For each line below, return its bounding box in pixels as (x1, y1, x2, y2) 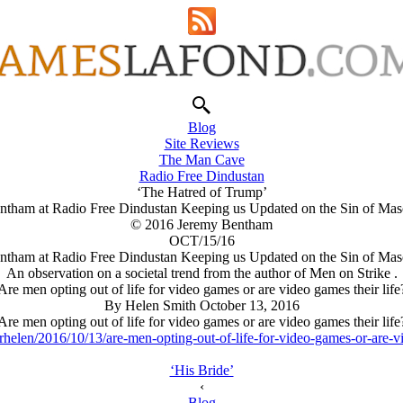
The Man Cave (158, 152, 245, 167)
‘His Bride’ (169, 363, 234, 378)
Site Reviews (164, 136, 239, 151)
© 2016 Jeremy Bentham (130, 217, 273, 232)
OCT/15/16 (168, 233, 235, 248)
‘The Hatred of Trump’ (136, 184, 267, 200)
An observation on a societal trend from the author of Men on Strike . (5, 265, 398, 281)
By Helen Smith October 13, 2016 (103, 298, 300, 313)
